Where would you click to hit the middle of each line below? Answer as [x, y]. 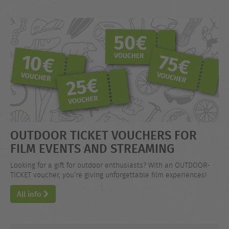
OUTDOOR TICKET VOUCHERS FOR [104, 135]
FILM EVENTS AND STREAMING [92, 148]
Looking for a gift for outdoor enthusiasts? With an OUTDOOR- [110, 165]
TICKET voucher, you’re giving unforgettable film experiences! [108, 175]
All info [30, 194]
